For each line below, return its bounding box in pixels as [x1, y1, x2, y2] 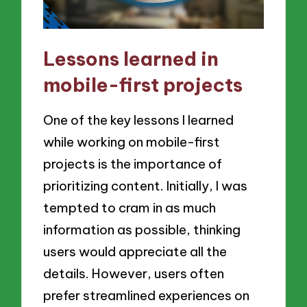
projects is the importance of [43, 155, 223, 172]
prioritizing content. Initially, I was [43, 177, 248, 194]
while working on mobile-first [43, 133, 221, 150]
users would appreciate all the [43, 243, 228, 260]
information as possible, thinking [43, 221, 241, 238]
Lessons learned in [43, 47, 219, 71]
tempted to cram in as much [43, 199, 217, 216]
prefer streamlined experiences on [43, 286, 250, 304]
